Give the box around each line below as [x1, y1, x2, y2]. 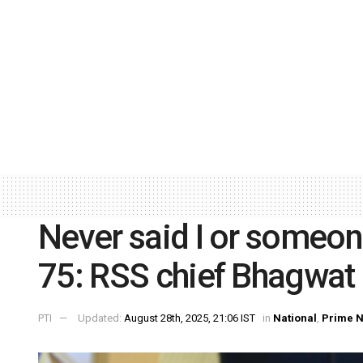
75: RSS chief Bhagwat [38, 255, 355, 296]
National [273, 312, 317, 325]
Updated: [78, 312, 124, 325]
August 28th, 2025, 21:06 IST [124, 312, 255, 325]
